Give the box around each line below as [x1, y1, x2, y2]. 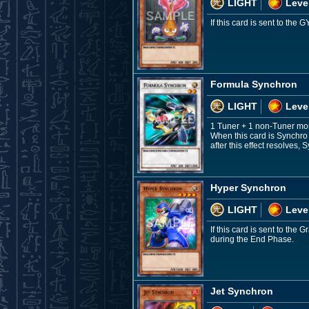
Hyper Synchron [210, 181, 286, 193]
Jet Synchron [210, 286, 273, 297]
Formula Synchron [210, 78, 297, 90]
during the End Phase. [210, 234, 294, 244]
